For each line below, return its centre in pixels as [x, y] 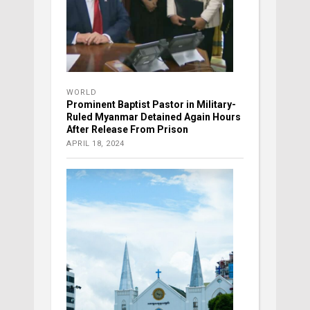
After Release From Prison [127, 129]
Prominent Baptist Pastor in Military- [151, 104]
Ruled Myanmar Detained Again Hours [154, 117]
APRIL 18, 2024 [95, 143]
